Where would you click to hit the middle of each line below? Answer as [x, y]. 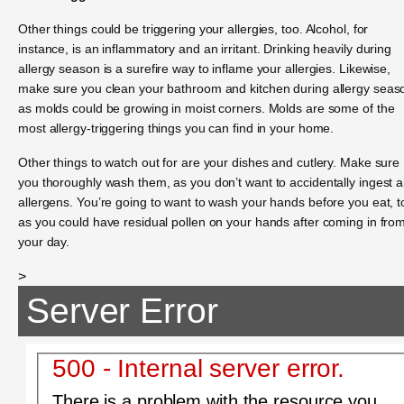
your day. [44, 242]
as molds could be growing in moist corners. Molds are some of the [207, 108]
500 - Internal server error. [198, 368]
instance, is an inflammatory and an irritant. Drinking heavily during [205, 48]
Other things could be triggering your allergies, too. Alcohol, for [193, 28]
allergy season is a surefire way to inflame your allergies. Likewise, [205, 68]
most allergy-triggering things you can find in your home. [176, 128]
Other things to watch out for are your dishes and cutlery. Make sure [209, 163]
